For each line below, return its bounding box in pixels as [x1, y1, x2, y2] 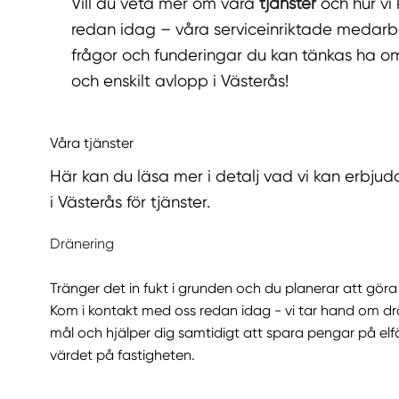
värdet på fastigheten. [50, 346, 195, 363]
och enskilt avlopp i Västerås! [71, 71, 289, 91]
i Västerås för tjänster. [50, 191, 210, 211]
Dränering [50, 234, 114, 252]
